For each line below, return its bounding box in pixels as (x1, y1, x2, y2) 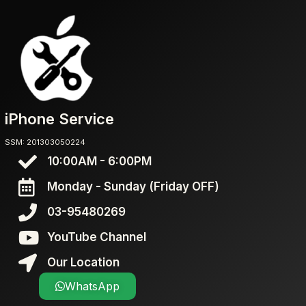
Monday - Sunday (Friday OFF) (46, 180, 219, 193)
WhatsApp (65, 279, 120, 293)
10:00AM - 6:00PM (46, 154, 152, 168)
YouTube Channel (46, 230, 146, 244)
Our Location (46, 255, 120, 269)
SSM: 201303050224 (5, 137, 85, 147)
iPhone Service (5, 110, 114, 128)
